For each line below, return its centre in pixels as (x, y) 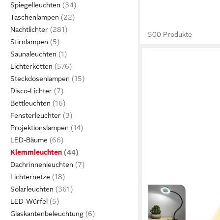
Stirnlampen (29, 42)
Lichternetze (30, 177)
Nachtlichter (29, 29)
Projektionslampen (40, 128)
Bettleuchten (30, 103)
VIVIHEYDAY (167, 193)
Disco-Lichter (31, 91)
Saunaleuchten (33, 54)
